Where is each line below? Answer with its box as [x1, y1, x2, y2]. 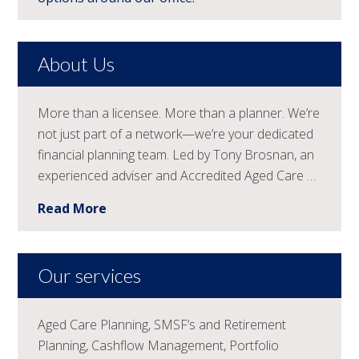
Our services [38, 263, 142, 287]
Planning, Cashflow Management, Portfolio [38, 336, 280, 354]
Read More [38, 199, 107, 217]
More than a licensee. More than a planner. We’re [38, 103, 321, 122]
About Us [38, 51, 115, 75]
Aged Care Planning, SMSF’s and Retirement [38, 315, 287, 333]
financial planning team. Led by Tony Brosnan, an [38, 145, 315, 163]
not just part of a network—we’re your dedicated [38, 124, 314, 143]
